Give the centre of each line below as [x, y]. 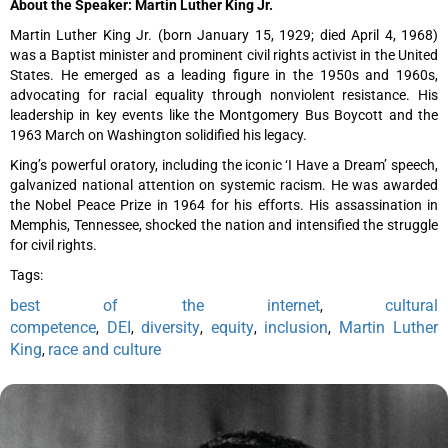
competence [53, 327]
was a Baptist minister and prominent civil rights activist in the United [224, 54]
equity [232, 327]
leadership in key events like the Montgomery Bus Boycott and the [224, 114]
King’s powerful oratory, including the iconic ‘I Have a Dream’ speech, [224, 164]
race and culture [104, 349]
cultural [411, 305]
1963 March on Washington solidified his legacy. [158, 134]
